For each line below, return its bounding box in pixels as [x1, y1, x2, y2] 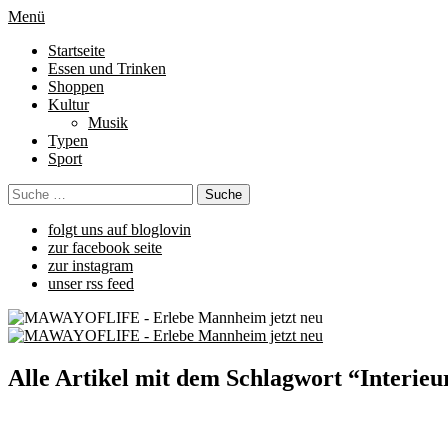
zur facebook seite [48, 239, 162, 256]
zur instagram [48, 257, 133, 274]
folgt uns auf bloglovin [48, 221, 191, 238]
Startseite [48, 42, 105, 59]
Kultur [48, 96, 89, 113]
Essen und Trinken [48, 60, 166, 77]
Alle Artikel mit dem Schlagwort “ [8, 364, 360, 391]
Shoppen [48, 78, 104, 95]
